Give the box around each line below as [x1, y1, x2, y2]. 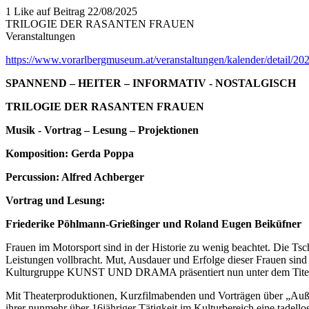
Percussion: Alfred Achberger [6, 170, 144, 183]
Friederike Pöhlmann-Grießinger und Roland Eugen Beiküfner [6, 217, 301, 230]
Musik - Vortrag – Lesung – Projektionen [6, 123, 199, 136]
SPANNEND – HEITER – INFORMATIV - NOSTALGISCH [6, 77, 296, 89]
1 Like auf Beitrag [6, 5, 85, 17]
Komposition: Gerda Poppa [6, 147, 134, 159]
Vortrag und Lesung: [6, 194, 105, 206]
